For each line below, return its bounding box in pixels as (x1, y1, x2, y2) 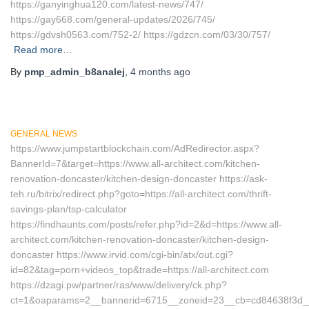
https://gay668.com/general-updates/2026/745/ (10, 14, 215, 25)
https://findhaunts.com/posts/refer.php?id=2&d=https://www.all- (10, 219, 282, 230)
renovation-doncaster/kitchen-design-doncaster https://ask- (10, 173, 268, 184)
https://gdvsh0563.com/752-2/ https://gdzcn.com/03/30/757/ (10, 29, 270, 40)
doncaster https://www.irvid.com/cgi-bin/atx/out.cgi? (10, 249, 233, 260)
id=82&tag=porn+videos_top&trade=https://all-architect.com (10, 264, 269, 275)
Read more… (14, 44, 72, 55)
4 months (130, 66, 171, 77)
